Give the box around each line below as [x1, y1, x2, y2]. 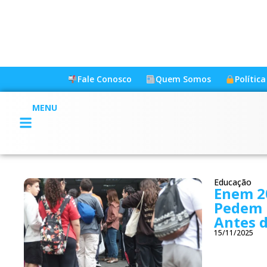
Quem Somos [155, 73, 211, 85]
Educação [213, 176, 252, 188]
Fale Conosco [77, 73, 132, 85]
